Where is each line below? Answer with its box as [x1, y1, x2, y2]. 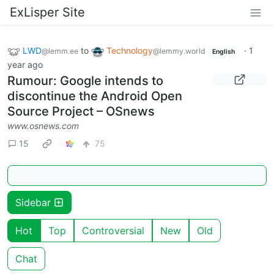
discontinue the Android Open [7, 88, 182, 103]
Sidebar [15, 196, 54, 209]
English [212, 48, 235, 56]
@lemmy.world [153, 46, 206, 56]
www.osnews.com [7, 120, 79, 131]
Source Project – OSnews [7, 103, 155, 119]
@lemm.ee [42, 46, 78, 56]
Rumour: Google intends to [7, 73, 163, 88]
